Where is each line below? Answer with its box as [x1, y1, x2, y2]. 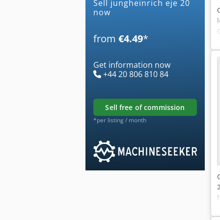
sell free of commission [109, 102, 185, 112]
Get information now [93, 59, 170, 70]
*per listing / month [93, 115, 146, 124]
